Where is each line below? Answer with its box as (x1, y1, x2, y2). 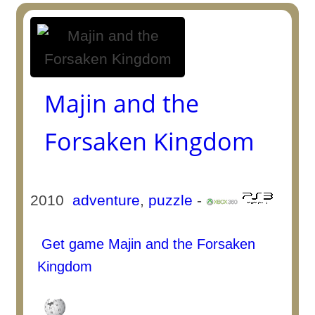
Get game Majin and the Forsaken (37, 236, 256, 252)
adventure (72, 192, 141, 208)
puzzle (148, 192, 193, 208)
